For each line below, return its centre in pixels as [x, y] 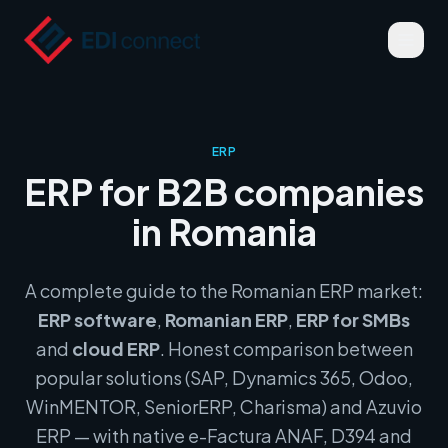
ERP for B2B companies [224, 191]
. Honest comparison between [286, 348]
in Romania [224, 231]
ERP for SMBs [353, 319]
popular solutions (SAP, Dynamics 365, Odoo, [224, 377]
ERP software [97, 319]
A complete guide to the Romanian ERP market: [224, 290]
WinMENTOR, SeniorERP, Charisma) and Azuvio [224, 406]
